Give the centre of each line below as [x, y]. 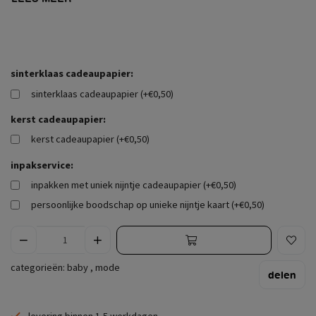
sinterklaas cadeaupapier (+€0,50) [102, 93]
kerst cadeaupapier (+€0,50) [90, 139]
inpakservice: [42, 165]
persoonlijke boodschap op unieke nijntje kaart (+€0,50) [148, 204]
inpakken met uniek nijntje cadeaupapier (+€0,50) [134, 185]
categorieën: [39, 267]
